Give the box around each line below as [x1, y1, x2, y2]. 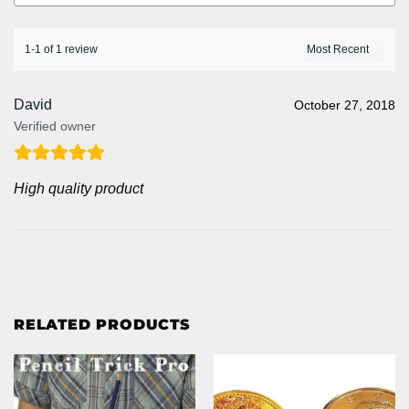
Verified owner [14, 118, 96, 133]
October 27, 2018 [294, 97, 395, 112]
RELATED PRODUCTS [14, 315, 191, 333]
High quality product [14, 180, 143, 196]
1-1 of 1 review [25, 42, 98, 56]
